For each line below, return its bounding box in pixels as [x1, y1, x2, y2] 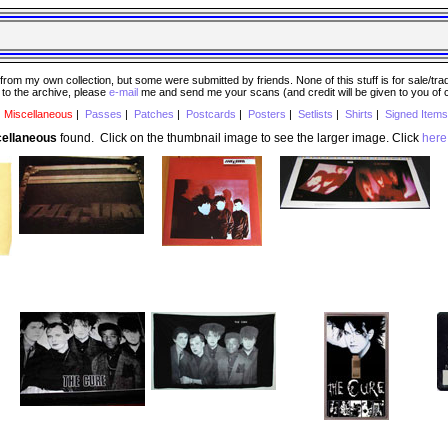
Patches [133, 108, 174, 121]
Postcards [185, 108, 236, 121]
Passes [84, 108, 122, 121]
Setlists [297, 108, 333, 121]
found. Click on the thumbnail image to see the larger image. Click [56, 130, 422, 145]
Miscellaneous [3, 108, 73, 121]
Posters [247, 108, 286, 121]
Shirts [344, 108, 373, 121]
